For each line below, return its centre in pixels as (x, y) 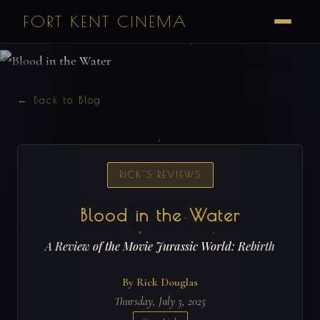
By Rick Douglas (160, 282)
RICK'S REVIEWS (160, 175)
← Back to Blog (59, 100)
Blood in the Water (160, 215)
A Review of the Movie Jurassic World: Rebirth (160, 246)
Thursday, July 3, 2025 (160, 301)
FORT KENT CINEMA (105, 21)
